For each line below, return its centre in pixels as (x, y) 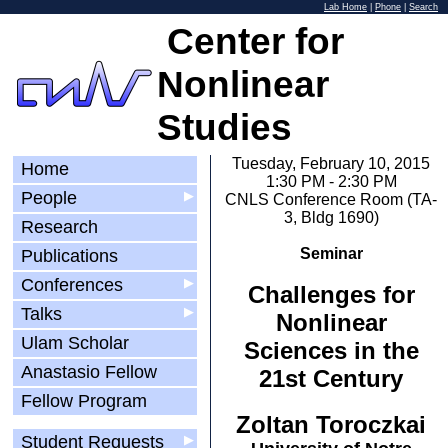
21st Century (331, 378)
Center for (250, 41)
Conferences (72, 285)
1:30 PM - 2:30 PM (331, 181)
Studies (224, 127)
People (49, 198)
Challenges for (331, 294)
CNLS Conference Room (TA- (331, 199)
